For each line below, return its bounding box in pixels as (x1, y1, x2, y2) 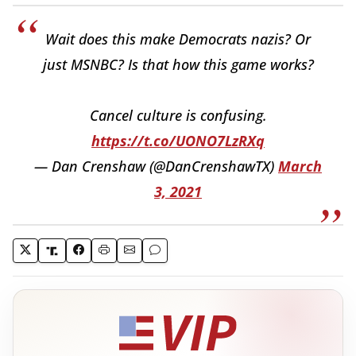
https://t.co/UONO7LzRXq (91, 131, 265, 151)
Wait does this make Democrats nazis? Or (45, 29, 311, 49)
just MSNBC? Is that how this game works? (42, 55, 314, 75)
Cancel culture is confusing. (89, 106, 267, 126)
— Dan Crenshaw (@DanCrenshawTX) (34, 157, 278, 176)
